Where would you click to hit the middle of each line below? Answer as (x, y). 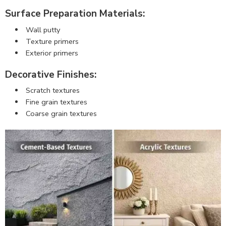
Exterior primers (52, 53)
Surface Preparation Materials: (75, 14)
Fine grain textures (56, 102)
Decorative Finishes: (51, 74)
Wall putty (43, 30)
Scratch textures (52, 90)
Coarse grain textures (61, 114)
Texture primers (52, 41)
